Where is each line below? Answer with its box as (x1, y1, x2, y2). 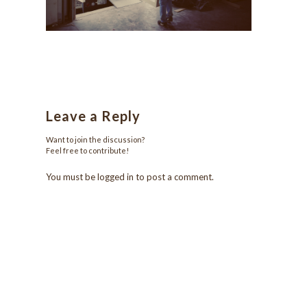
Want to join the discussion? (46, 135, 145, 145)
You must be (46, 171, 97, 183)
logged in (97, 171, 134, 183)
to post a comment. (134, 171, 214, 183)
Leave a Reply (46, 108, 140, 125)
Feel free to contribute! (46, 146, 129, 156)
